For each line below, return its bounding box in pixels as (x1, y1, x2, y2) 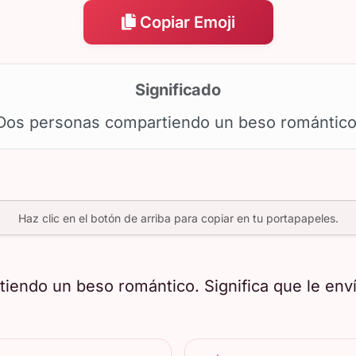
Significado (135, 79, 221, 99)
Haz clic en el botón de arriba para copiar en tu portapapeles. (17, 211, 339, 225)
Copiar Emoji (139, 12, 235, 32)
